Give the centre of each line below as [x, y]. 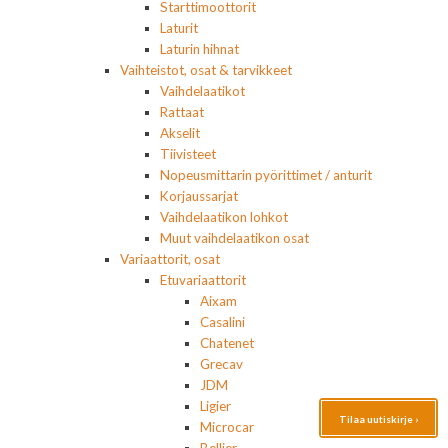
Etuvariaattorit [203, 279]
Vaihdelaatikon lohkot [224, 216]
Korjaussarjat [199, 195]
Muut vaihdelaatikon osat [234, 237]
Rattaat [182, 111]
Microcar [227, 426]
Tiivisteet [188, 153]
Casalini [222, 321]
